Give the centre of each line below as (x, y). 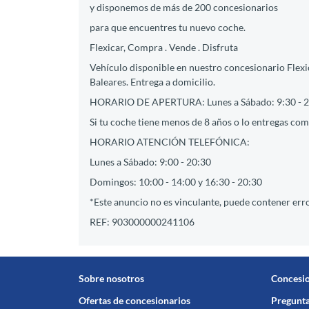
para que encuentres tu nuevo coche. (168, 27)
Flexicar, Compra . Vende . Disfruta (164, 47)
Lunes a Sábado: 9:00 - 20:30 (150, 161)
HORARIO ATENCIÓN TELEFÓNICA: (170, 141)
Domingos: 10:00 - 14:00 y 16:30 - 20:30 (176, 181)
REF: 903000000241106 (142, 221)
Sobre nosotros (111, 278)
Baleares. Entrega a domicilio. (152, 81)
